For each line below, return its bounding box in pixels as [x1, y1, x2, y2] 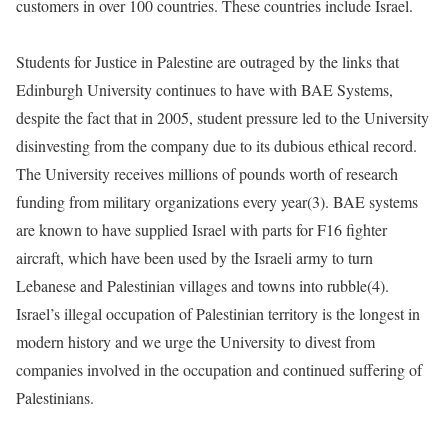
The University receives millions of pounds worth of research [16, 163, 398, 185]
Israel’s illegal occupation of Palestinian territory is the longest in [16, 303, 420, 325]
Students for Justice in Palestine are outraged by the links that [16, 51, 399, 73]
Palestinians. [16, 387, 94, 409]
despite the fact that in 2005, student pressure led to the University [16, 107, 429, 129]
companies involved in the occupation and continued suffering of [16, 359, 422, 381]
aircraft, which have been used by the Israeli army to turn [16, 247, 373, 269]
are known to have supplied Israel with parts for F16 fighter [16, 219, 387, 241]
